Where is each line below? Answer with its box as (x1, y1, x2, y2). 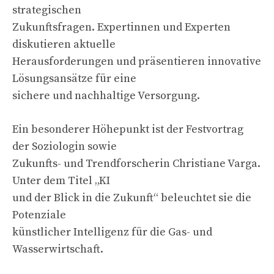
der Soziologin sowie (12, 139, 117, 154)
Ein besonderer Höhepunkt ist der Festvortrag (12, 122, 243, 136)
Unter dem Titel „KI (12, 173, 110, 188)
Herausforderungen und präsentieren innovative (12, 54, 261, 68)
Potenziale (12, 207, 66, 222)
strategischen (12, 2, 81, 17)
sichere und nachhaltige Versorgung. (12, 88, 200, 103)
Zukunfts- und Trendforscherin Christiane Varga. (12, 156, 261, 171)
